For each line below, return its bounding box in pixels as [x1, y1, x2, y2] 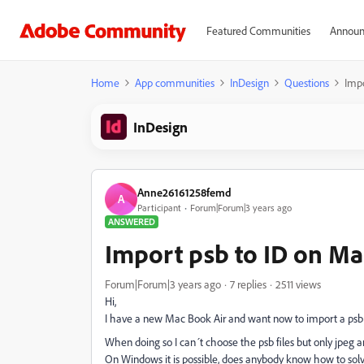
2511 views [275, 277, 321, 291]
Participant [137, 201, 181, 214]
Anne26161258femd [137, 184, 232, 199]
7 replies [230, 277, 266, 291]
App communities [135, 76, 214, 89]
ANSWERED [108, 215, 155, 227]
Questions [284, 76, 329, 89]
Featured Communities [206, 24, 310, 37]
